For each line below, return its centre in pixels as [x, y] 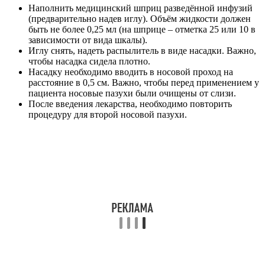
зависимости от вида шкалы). [88, 40]
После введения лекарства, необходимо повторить [130, 104]
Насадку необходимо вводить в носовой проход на [131, 72]
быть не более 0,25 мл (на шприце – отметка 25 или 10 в [142, 29]
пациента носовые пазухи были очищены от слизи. [132, 93]
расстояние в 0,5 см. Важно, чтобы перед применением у [144, 82]
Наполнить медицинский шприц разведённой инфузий [140, 8]
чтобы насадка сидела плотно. [89, 61]
